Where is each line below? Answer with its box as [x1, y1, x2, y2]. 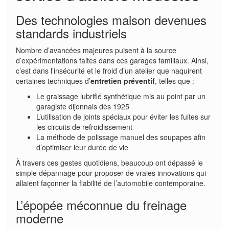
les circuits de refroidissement [36, 121, 132, 132]
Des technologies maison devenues [16, 10, 207, 29]
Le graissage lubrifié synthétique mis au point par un [36, 90, 205, 101]
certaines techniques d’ [16, 75, 90, 86]
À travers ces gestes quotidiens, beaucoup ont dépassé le [16, 157, 203, 168]
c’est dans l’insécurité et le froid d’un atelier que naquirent [16, 65, 202, 76]
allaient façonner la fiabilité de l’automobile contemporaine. [16, 177, 205, 188]
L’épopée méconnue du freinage [16, 195, 187, 214]
